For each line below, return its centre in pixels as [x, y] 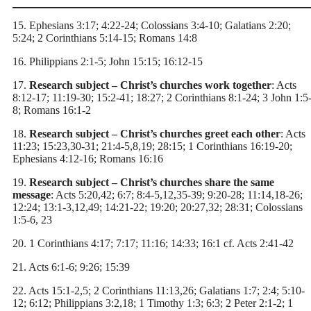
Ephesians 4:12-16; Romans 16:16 [88, 158]
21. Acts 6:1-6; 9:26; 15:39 [71, 267]
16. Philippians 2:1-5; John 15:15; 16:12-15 [108, 61]
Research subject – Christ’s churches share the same [150, 182]
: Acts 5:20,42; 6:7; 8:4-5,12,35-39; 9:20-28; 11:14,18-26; [177, 194]
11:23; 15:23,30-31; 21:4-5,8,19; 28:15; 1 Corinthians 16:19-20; [152, 146]
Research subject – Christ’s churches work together [149, 85]
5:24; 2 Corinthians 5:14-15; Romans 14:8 [105, 37]
